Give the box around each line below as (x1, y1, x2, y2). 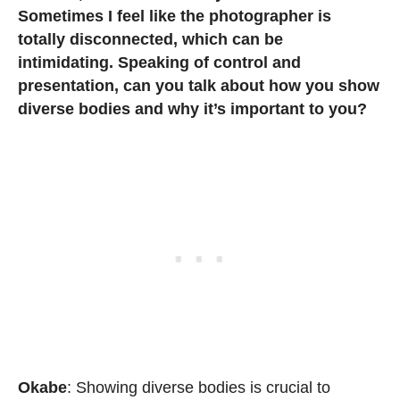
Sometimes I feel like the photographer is (18, 6, 331, 25)
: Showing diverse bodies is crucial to (67, 378, 330, 396)
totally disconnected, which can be (18, 29, 283, 48)
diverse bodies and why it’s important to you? (18, 99, 367, 118)
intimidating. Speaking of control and (18, 53, 301, 71)
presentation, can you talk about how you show (18, 76, 379, 95)
